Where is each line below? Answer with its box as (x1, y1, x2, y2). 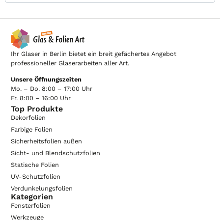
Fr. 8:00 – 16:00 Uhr (11, 94, 71, 102)
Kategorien (11, 192, 54, 201)
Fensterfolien (11, 201, 51, 209)
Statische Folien (11, 161, 59, 168)
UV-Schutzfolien (11, 172, 61, 180)
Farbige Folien (11, 125, 53, 133)
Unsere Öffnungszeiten (11, 76, 82, 83)
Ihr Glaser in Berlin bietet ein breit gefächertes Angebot (11, 50, 177, 58)
